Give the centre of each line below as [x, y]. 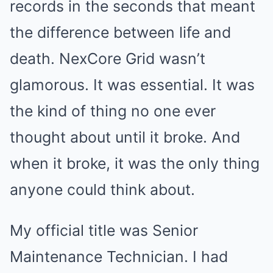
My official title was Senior [104, 230]
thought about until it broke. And [125, 137]
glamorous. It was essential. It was [132, 85]
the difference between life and [120, 32]
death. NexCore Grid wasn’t [108, 58]
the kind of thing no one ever [113, 111]
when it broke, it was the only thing [135, 163]
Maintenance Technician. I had [119, 257]
